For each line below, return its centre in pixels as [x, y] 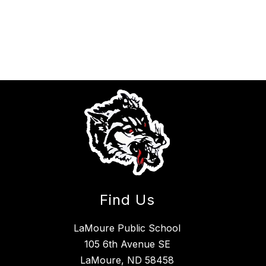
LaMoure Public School [127, 228]
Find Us [127, 200]
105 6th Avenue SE [127, 244]
